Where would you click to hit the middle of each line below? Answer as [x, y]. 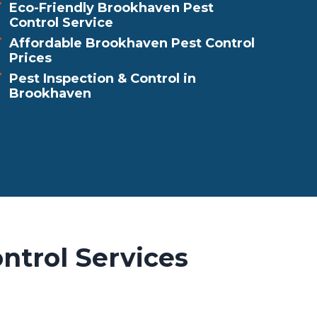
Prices [30, 58]
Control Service [61, 23]
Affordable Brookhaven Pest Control [132, 43]
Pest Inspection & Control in [103, 79]
